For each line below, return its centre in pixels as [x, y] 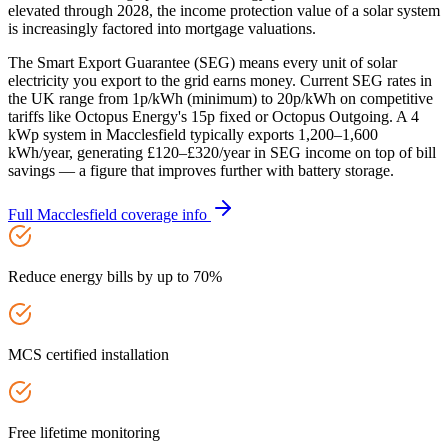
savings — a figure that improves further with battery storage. [201, 171]
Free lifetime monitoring [84, 433]
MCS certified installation [88, 355]
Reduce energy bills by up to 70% [115, 277]
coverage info [164, 215]
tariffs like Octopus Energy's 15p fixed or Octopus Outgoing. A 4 [213, 117]
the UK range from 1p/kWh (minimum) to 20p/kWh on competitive [220, 99]
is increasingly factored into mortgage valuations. [162, 29]
